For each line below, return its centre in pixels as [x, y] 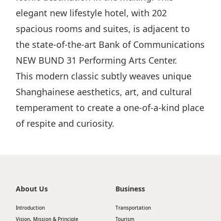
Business [130, 189]
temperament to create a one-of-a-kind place [110, 108]
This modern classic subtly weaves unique [104, 76]
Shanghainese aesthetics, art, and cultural [104, 92]
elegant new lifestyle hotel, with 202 [91, 13]
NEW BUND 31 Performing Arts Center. [96, 60]
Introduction [30, 208]
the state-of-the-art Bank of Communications [110, 44]
